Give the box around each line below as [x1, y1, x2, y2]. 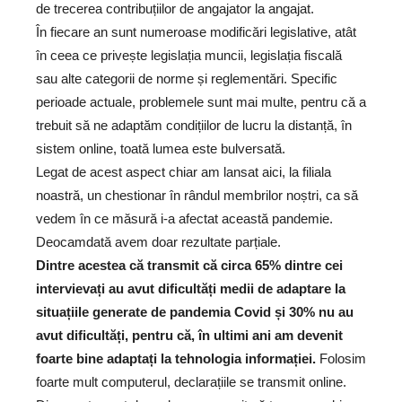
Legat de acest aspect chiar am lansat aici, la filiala [36, 164, 331, 179]
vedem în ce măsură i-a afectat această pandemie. [36, 211, 333, 226]
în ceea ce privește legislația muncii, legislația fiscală [36, 48, 342, 63]
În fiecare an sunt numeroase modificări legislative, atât [36, 24, 356, 39]
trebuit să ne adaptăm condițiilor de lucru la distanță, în [36, 118, 352, 133]
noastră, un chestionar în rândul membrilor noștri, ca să [36, 188, 358, 203]
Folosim [316, 351, 366, 366]
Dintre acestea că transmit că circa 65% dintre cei [36, 258, 343, 273]
